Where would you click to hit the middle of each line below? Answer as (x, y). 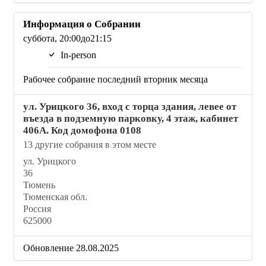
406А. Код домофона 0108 (82, 130)
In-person (77, 55)
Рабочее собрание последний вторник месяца (115, 79)
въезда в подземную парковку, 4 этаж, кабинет (131, 118)
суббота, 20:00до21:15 (67, 38)
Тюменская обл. (55, 197)
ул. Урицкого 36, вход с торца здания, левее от (130, 106)
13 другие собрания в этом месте (90, 144)
